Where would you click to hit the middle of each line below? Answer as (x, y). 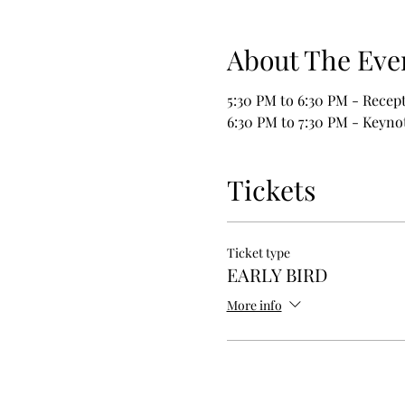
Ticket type (258, 253)
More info (254, 305)
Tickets (271, 190)
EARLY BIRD (277, 274)
